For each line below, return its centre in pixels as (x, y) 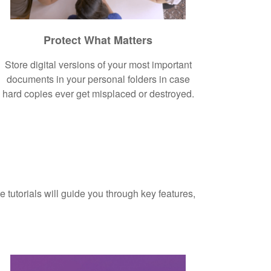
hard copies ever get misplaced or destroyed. (98, 93)
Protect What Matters (98, 40)
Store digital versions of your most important (98, 64)
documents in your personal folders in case (98, 79)
